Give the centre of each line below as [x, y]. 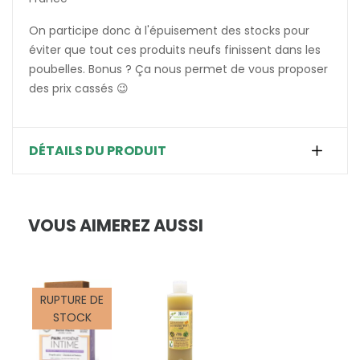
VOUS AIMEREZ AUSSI [116, 225]
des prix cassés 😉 [79, 88]
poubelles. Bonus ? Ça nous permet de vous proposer [178, 69]
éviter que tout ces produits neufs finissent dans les [175, 49]
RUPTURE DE [72, 299]
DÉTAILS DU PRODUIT [98, 150]
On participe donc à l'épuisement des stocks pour [169, 30]
